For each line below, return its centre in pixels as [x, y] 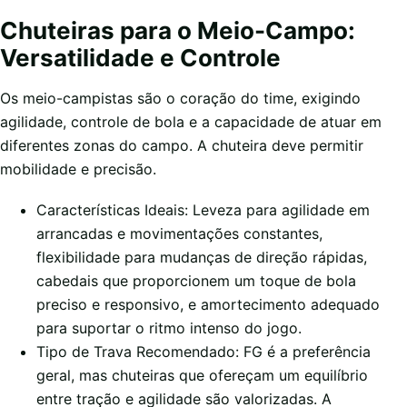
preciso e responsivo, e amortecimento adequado [208, 304]
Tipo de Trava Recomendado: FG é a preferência [203, 351]
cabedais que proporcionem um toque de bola [196, 280]
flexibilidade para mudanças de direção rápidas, [202, 257]
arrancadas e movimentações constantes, [179, 233]
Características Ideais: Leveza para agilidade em [203, 209]
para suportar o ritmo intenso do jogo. [169, 328]
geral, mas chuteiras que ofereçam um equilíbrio [202, 375]
